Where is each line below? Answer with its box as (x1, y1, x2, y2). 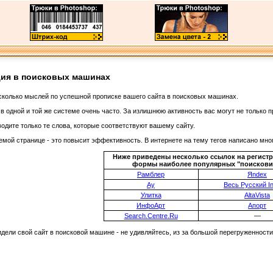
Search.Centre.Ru (124, 212, 178, 219)
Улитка (140, 191, 161, 199)
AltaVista (244, 191, 270, 199)
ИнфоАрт (136, 202, 165, 209)
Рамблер (137, 171, 165, 178)
